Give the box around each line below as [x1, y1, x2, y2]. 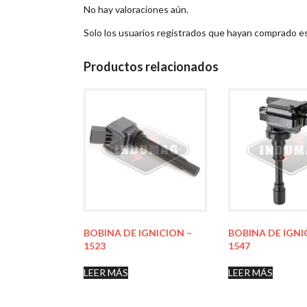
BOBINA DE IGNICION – [84, 226, 192, 238]
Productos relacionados [84, 58, 219, 74]
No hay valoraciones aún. [84, 3, 188, 15]
